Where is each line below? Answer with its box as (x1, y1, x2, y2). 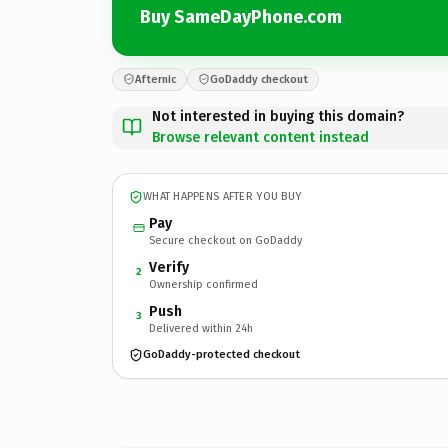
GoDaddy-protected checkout (143, 348, 300, 361)
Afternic (135, 72, 176, 86)
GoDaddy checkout (210, 72, 308, 86)
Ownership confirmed (149, 277, 258, 291)
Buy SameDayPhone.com (140, 6, 342, 28)
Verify (149, 258, 189, 276)
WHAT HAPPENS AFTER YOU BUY (143, 190, 302, 203)
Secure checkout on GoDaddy (149, 233, 302, 247)
